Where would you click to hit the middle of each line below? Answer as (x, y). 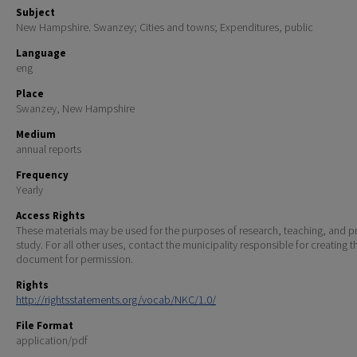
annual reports (49, 149)
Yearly (29, 190)
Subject (35, 13)
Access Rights (51, 216)
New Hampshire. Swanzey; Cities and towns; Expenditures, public (165, 27)
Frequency (42, 175)
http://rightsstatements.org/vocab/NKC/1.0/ (116, 300)
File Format (45, 326)
